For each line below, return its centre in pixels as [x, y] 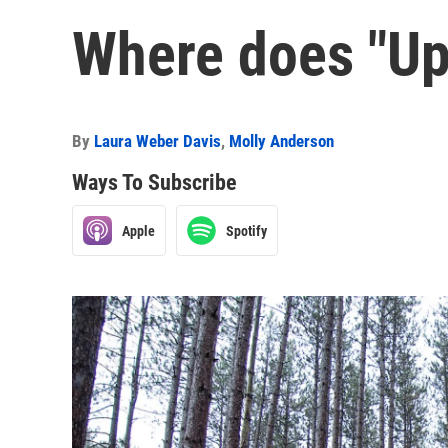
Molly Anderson [281, 141]
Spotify [246, 230]
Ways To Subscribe [154, 182]
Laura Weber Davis [157, 141]
